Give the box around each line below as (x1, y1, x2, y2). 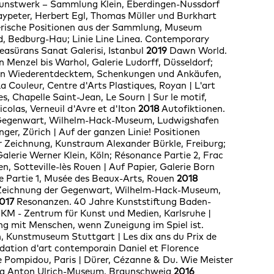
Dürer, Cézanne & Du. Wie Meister (81, 254, 233, 266)
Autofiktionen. (161, 103, 225, 115)
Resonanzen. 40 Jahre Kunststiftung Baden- (13, 196, 211, 208)
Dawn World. (169, 45, 227, 57)
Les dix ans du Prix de (120, 231, 217, 243)
